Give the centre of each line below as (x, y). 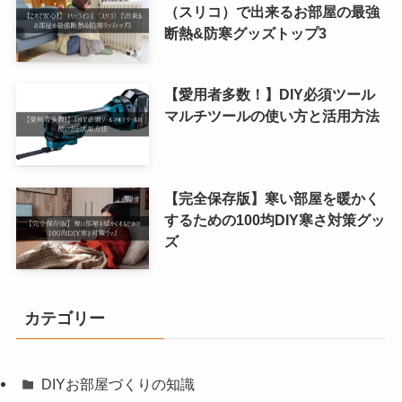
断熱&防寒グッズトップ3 (245, 33)
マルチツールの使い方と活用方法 (271, 115)
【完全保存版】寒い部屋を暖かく (271, 198)
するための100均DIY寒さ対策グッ (274, 219)
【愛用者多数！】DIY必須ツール (269, 94)
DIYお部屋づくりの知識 (118, 385)
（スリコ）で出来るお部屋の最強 (271, 11)
